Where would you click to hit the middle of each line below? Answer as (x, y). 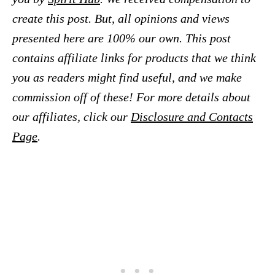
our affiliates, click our (72, 117)
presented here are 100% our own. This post (122, 38)
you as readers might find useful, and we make (127, 78)
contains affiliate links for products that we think (134, 58)
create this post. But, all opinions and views (121, 19)
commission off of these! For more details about (131, 97)
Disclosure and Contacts (192, 117)
